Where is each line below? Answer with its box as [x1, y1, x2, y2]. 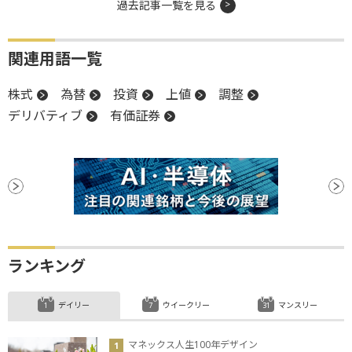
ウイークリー [162, 299, 210, 311]
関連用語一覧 [8, 48, 102, 70]
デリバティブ [8, 107, 82, 125]
